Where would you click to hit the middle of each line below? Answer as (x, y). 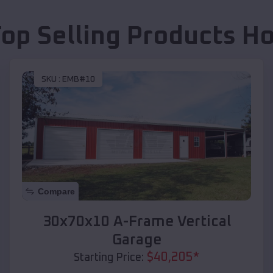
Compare (56, 191)
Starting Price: (109, 257)
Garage (136, 240)
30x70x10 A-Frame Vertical (136, 222)
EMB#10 (79, 80)
